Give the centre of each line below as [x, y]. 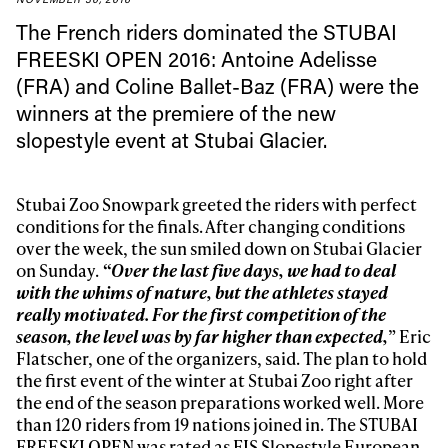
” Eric [410, 336]
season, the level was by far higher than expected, [202, 336]
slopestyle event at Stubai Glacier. [172, 139]
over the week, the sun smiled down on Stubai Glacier [219, 248]
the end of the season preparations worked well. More [220, 402]
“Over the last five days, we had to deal [249, 270]
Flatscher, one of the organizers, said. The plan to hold [222, 358]
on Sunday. [59, 270]
